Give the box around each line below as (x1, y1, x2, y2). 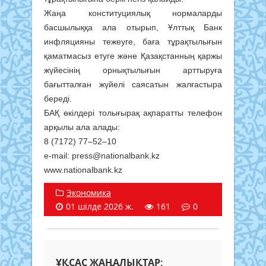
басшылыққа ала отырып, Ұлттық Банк (44, 23, 222, 33)
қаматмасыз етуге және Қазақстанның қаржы (44, 51, 222, 61)
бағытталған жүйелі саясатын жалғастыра (44, 80, 222, 90)
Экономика (66, 187, 111, 199)
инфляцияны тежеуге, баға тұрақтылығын (44, 37, 222, 47)
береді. (44, 94, 72, 104)
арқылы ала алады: (44, 122, 120, 132)
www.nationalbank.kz (44, 165, 122, 175)
